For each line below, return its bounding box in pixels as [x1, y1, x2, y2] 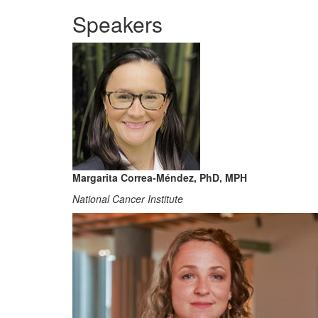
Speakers [72, 9, 163, 39]
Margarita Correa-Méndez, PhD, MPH [72, 170, 247, 185]
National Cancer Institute [72, 192, 183, 206]
